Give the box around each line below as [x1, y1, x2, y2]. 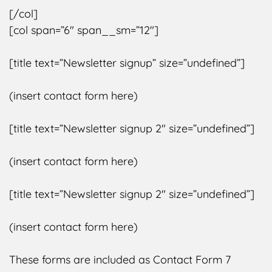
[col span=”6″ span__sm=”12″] [9, 22, 158, 37]
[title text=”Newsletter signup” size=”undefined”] [9, 55, 245, 70]
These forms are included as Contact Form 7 [9, 252, 231, 267]
